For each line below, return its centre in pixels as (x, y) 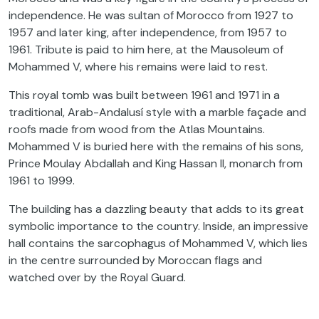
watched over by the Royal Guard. (97, 278)
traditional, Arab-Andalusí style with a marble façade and (157, 113)
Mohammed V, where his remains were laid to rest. (138, 67)
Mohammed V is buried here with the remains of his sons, (156, 147)
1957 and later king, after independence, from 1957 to (148, 33)
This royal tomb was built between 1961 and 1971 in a (144, 95)
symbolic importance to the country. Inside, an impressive (158, 226)
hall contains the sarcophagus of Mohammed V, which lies (158, 244)
